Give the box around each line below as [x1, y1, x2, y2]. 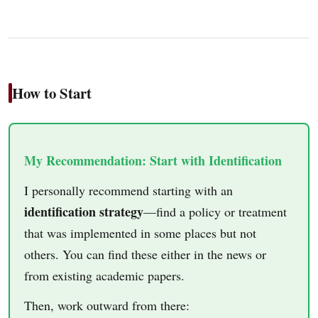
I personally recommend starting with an [24, 181, 233, 199]
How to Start [12, 82, 92, 104]
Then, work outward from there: [24, 296, 190, 314]
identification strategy [24, 202, 143, 221]
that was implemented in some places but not [24, 224, 256, 241]
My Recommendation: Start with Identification [24, 150, 282, 170]
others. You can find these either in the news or [24, 245, 266, 263]
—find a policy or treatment [143, 202, 287, 220]
